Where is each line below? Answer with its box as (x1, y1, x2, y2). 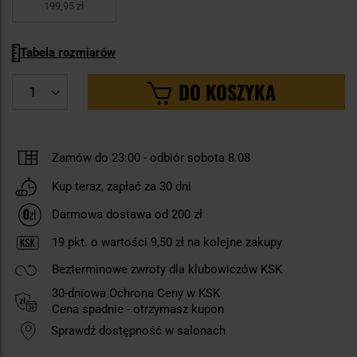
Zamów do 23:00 (52, 150, 140, 165)
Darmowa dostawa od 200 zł (52, 207, 202, 222)
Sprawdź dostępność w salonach (51, 324, 226, 339)
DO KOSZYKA (178, 77, 276, 107)
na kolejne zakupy (184, 235, 282, 250)
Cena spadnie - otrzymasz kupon (52, 302, 224, 317)
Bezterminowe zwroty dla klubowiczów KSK (52, 262, 282, 277)
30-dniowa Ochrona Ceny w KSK (52, 286, 220, 301)
